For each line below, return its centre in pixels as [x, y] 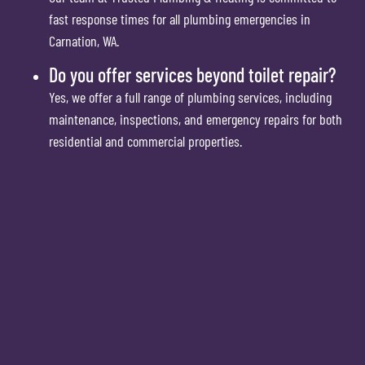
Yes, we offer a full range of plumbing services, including [190, 97]
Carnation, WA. [84, 40]
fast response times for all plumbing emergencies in [180, 18]
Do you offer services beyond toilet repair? [192, 75]
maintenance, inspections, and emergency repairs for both [196, 119]
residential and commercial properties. [145, 141]
